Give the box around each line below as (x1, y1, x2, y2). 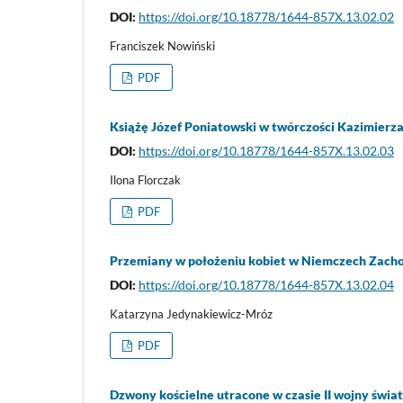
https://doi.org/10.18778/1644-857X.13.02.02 (139, 8, 394, 24)
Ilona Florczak (110, 172, 181, 187)
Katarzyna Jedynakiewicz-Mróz (110, 306, 273, 321)
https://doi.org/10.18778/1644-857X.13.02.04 (139, 276, 394, 292)
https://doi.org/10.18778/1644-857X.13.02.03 (139, 142, 394, 158)
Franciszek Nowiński (110, 38, 215, 53)
